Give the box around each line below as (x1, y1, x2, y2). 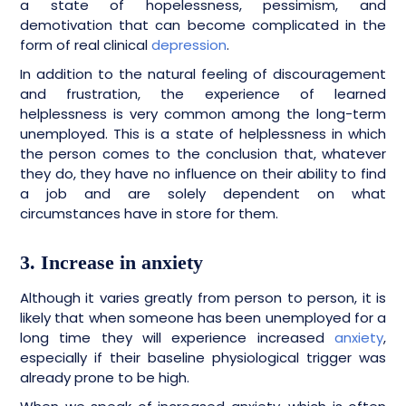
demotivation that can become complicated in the (20, 15, 386, 35)
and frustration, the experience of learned (20, 84, 386, 104)
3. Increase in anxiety (20, 251, 203, 275)
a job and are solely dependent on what (20, 184, 386, 204)
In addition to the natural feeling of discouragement (20, 64, 386, 84)
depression (151, 35, 227, 55)
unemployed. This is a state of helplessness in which (20, 124, 386, 144)
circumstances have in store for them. (20, 204, 289, 224)
